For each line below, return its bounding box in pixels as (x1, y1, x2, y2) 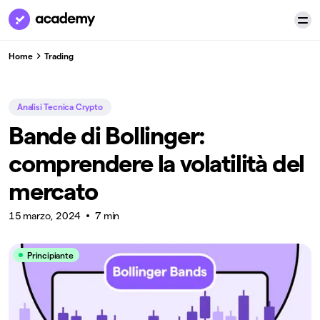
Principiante (27, 250, 74, 260)
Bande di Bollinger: (9, 122, 206, 149)
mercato (9, 178, 98, 204)
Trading (44, 51, 74, 61)
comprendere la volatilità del (9, 150, 305, 176)
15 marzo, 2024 (9, 210, 81, 221)
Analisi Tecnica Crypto (17, 102, 103, 111)
